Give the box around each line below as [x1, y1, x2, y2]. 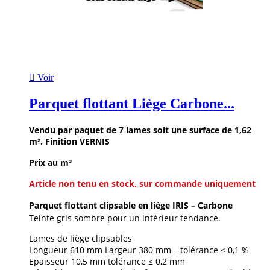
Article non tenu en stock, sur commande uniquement [29, 178, 256, 190]
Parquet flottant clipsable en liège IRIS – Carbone [29, 199, 233, 212]
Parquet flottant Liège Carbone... [29, 96, 234, 112]
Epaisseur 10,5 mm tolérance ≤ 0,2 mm [29, 256, 185, 268]
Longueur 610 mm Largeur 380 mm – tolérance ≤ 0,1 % [29, 244, 249, 256]
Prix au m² [29, 157, 72, 169]
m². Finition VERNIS [29, 136, 110, 148]
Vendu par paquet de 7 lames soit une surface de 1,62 [29, 124, 251, 136]
